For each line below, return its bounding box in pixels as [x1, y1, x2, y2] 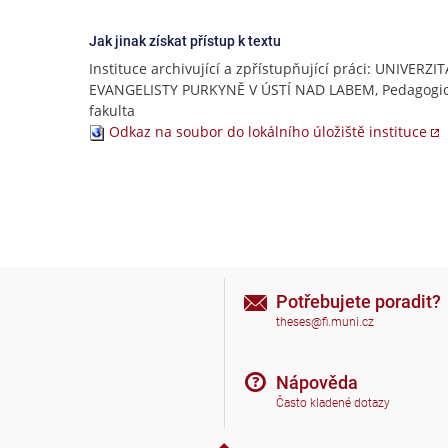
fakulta [89, 101, 135, 120]
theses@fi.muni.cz [276, 315, 374, 330]
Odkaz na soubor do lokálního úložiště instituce [109, 122, 427, 141]
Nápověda [276, 371, 358, 393]
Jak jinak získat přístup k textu [89, 33, 281, 49]
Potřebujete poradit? [276, 290, 441, 312]
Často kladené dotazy [276, 396, 390, 411]
